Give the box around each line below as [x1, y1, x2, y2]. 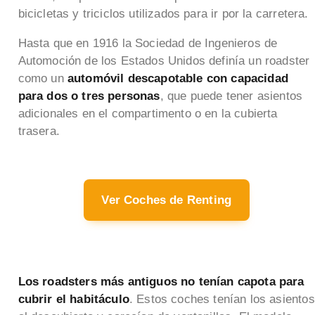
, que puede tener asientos [160, 89, 303, 103]
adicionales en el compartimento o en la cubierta [18, 107, 278, 121]
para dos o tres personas [18, 89, 160, 103]
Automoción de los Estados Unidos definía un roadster [18, 54, 310, 68]
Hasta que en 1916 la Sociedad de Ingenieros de [18, 37, 278, 51]
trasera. [18, 124, 60, 139]
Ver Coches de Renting [101, 193, 232, 207]
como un [18, 72, 67, 86]
